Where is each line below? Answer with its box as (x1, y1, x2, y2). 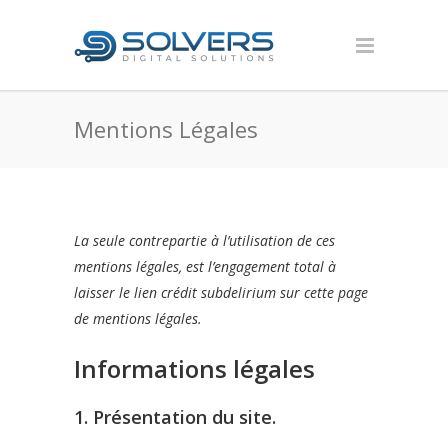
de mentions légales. (74, 309, 202, 328)
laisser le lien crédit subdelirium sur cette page (74, 283, 368, 302)
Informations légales (74, 352, 315, 385)
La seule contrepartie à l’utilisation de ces (74, 231, 335, 250)
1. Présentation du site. (74, 405, 276, 429)
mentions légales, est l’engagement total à (74, 257, 336, 276)
